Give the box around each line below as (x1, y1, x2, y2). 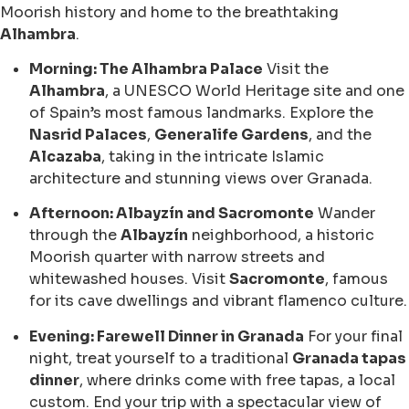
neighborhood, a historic (188, 225, 374, 246)
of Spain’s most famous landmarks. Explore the (29, 103, 373, 123)
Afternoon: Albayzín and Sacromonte (29, 204, 314, 224)
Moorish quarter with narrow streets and (29, 247, 325, 267)
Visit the (263, 59, 329, 79)
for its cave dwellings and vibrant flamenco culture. (29, 291, 407, 311)
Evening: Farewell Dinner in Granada (29, 326, 304, 346)
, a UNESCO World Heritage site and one (105, 81, 404, 101)
